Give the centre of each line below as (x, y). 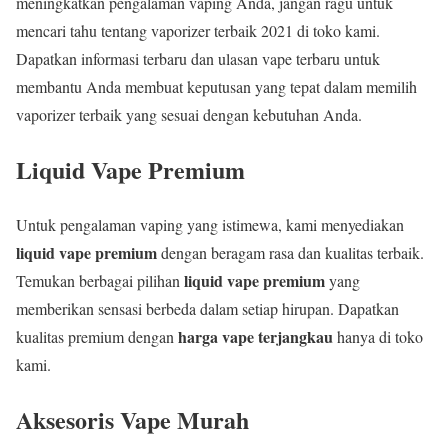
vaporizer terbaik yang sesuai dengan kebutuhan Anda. (189, 115)
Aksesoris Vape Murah (132, 419)
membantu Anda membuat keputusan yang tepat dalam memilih (216, 87)
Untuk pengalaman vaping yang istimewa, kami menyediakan (210, 224)
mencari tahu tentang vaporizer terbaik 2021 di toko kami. (198, 31)
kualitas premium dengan (97, 336)
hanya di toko (378, 336)
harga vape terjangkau (255, 336)
